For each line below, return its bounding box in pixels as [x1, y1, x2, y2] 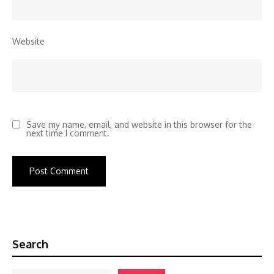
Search [12, 237, 48, 251]
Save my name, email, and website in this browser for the [26, 119, 252, 130]
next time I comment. [26, 127, 109, 138]
